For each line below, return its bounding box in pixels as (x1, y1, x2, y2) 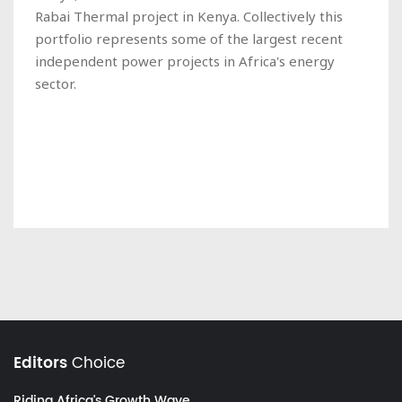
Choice (67, 350, 125, 376)
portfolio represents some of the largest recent (35, 29, 343, 48)
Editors (13, 350, 67, 376)
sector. (35, 74, 76, 92)
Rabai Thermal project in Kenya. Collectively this (35, 6, 343, 25)
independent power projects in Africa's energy (35, 51, 335, 70)
